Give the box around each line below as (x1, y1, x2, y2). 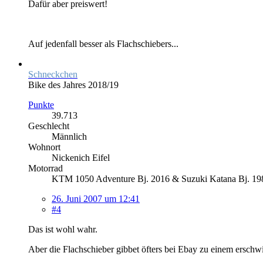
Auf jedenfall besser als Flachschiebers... (28, 38, 178, 49)
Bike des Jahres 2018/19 (28, 79, 119, 90)
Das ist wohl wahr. (28, 224, 97, 234)
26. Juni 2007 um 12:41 (52, 193, 140, 204)
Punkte (28, 99, 54, 110)
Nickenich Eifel (52, 152, 110, 163)
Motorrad (28, 163, 63, 173)
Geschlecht (28, 120, 69, 131)
